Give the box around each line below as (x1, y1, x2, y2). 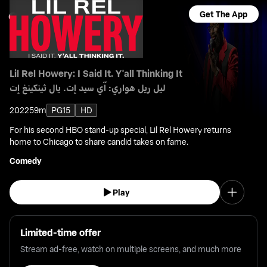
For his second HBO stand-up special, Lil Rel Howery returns (10, 123, 232, 135)
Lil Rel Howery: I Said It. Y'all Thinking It (10, 67, 183, 80)
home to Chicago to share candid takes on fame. (10, 135, 189, 147)
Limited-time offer (20, 225, 101, 240)
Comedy (10, 154, 42, 166)
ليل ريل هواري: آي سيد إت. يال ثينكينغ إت (10, 81, 166, 95)
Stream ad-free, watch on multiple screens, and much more (20, 243, 241, 255)
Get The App (200, 8, 248, 20)
